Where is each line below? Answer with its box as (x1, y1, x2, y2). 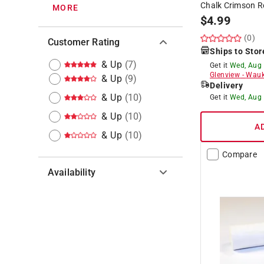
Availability (48, 166, 95, 178)
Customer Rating (48, 36, 120, 48)
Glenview (210, 70, 240, 79)
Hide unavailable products (57, 193, 173, 205)
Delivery (210, 80, 243, 90)
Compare (222, 149, 257, 159)
